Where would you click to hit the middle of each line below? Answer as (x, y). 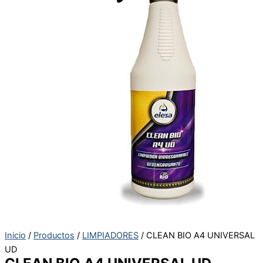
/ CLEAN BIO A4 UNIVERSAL (197, 235)
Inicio (15, 235)
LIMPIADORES (110, 235)
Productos (54, 235)
